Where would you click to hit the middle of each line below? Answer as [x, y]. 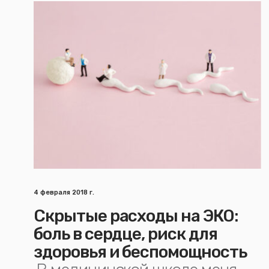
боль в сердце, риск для [125, 234]
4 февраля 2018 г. [64, 192]
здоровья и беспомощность [140, 252]
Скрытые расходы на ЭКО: [136, 216]
